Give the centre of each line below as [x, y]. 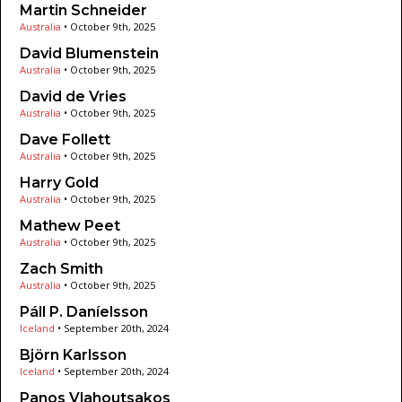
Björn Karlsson [73, 354]
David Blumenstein [89, 53]
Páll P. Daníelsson [84, 311]
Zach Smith [61, 268]
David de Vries [73, 96]
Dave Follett [65, 139]
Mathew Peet [70, 225]
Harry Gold [59, 182]
